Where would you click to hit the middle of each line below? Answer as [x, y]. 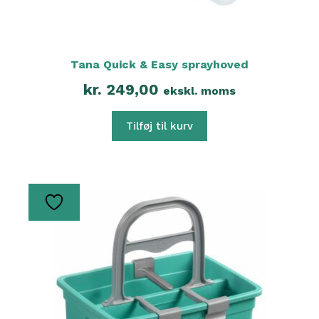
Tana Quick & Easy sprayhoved [159, 64]
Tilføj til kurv [159, 126]
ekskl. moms [199, 90]
